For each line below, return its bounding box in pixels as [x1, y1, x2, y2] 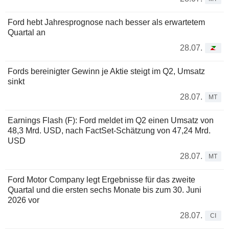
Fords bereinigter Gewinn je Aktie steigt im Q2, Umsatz [8, 67, 205, 76]
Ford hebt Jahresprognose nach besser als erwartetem [8, 18, 205, 27]
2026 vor [8, 196, 39, 205]
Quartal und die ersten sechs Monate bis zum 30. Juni [8, 186, 201, 195]
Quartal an [8, 28, 45, 37]
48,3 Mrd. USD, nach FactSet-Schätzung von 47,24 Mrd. [8, 126, 211, 135]
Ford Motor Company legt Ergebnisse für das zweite [8, 175, 195, 185]
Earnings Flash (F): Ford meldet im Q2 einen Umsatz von [8, 116, 214, 125]
